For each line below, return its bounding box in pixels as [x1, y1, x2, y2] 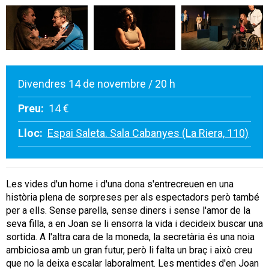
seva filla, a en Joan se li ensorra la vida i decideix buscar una [6, 218, 263, 230]
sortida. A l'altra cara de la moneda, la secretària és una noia [6, 231, 255, 243]
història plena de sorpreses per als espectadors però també [6, 192, 259, 204]
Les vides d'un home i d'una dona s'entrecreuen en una [6, 178, 234, 190]
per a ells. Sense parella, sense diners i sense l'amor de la [6, 205, 250, 217]
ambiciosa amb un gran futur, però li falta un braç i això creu [6, 244, 252, 256]
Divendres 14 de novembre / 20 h [18, 77, 175, 91]
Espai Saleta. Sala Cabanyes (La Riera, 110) [47, 127, 249, 140]
